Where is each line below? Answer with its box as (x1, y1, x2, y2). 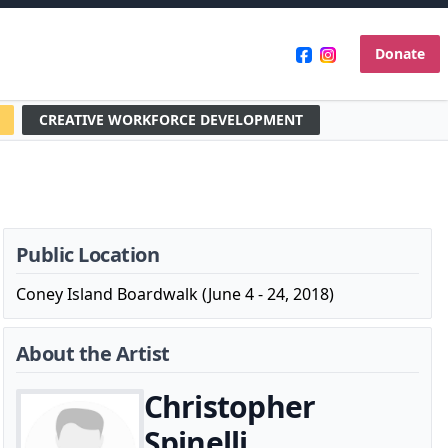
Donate (375, 44, 425, 63)
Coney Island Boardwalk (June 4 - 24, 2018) (15, 283, 334, 305)
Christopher (143, 386, 316, 427)
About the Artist (15, 340, 170, 367)
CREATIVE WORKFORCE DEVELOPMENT (39, 110, 303, 129)
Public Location (15, 241, 160, 268)
